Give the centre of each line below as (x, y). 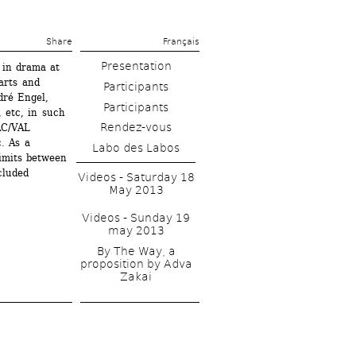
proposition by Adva (136, 264)
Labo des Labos (136, 148)
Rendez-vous (136, 128)
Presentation (136, 66)
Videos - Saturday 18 (136, 177)
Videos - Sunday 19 (136, 218)
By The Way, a (136, 252)
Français (181, 42)
